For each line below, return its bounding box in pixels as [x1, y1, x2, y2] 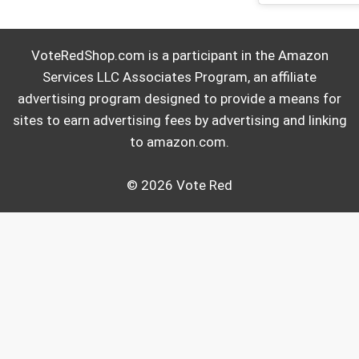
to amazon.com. [130, 133, 229, 150]
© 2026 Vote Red [127, 176, 232, 193]
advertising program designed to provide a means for [18, 90, 341, 107]
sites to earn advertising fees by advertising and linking [12, 111, 347, 128]
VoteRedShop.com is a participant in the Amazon [30, 46, 329, 63]
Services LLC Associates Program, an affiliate [42, 68, 317, 85]
